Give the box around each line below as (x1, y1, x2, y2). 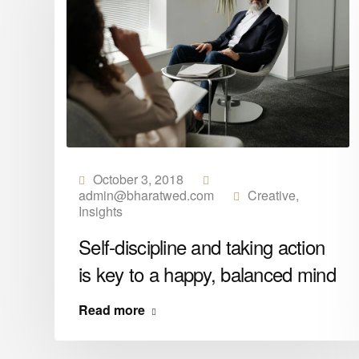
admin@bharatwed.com (78, 185, 214, 204)
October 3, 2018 (92, 169, 184, 188)
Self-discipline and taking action (78, 232, 325, 260)
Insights (78, 201, 123, 220)
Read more (78, 300, 145, 319)
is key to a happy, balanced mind (78, 259, 336, 288)
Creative (247, 185, 296, 204)
